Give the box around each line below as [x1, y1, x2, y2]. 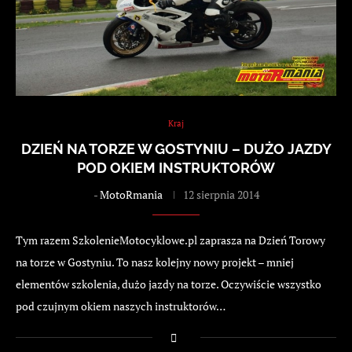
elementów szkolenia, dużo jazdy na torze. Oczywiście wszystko [16, 276, 321, 291]
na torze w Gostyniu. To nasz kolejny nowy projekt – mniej [16, 254, 294, 269]
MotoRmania [99, 186, 163, 202]
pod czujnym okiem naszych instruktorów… [16, 298, 225, 313]
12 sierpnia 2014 [182, 186, 259, 202]
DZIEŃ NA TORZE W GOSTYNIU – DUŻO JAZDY [20, 140, 332, 157]
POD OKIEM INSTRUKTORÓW [77, 159, 275, 176]
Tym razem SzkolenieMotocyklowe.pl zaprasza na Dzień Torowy [16, 232, 325, 247]
